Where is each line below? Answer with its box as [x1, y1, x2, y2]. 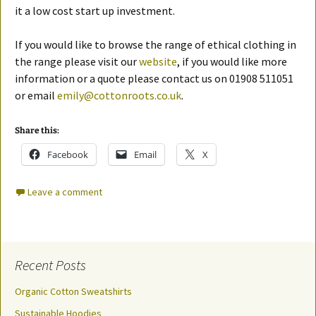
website [139, 54, 177, 69]
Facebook [47, 148, 88, 162]
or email [15, 88, 57, 103]
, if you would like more [177, 54, 287, 69]
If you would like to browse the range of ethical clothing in [15, 37, 296, 52]
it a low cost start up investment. [15, 4, 175, 18]
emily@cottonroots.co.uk [57, 88, 181, 103]
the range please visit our [15, 54, 139, 69]
